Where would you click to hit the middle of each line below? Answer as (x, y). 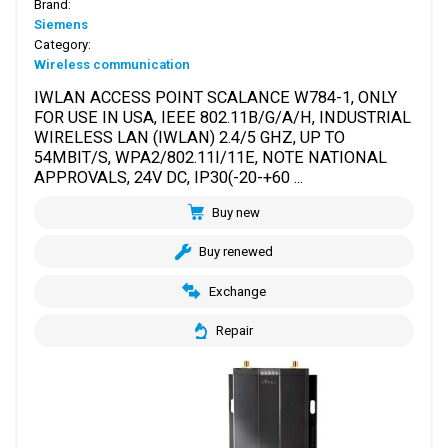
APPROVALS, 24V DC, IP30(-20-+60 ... (169, 177)
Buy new (236, 212)
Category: (63, 45)
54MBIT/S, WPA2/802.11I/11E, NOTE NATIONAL (211, 157)
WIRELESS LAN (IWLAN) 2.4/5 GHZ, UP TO (190, 137)
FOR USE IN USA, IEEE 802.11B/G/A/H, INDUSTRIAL (223, 117)
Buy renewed (236, 252)
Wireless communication (112, 65)
